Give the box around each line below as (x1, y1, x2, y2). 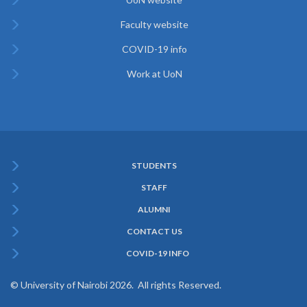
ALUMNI (138, 204, 171, 214)
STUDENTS (132, 160, 177, 171)
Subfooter (10, 168, 75, 185)
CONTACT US (126, 225, 182, 236)
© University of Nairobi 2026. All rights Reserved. (10, 278, 221, 291)
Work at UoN (126, 67, 182, 79)
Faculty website (120, 18, 188, 30)
